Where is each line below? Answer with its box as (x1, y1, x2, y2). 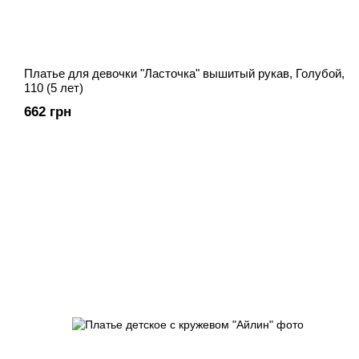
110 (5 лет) (24, 81, 83, 95)
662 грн (24, 104, 71, 120)
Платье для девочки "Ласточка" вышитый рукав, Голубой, (24, 67, 345, 81)
